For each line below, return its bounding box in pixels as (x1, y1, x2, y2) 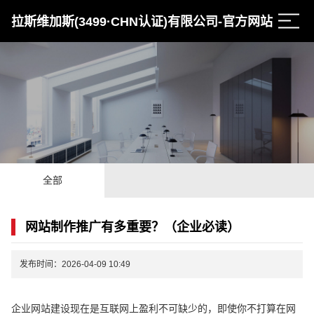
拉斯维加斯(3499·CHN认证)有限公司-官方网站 (11, 15, 273, 29)
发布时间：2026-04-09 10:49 (20, 259, 131, 269)
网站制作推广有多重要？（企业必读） (25, 219, 240, 234)
